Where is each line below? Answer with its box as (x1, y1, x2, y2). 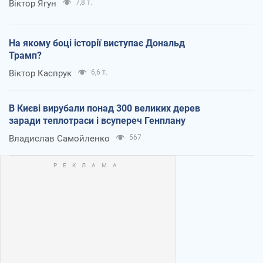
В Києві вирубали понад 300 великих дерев (9, 102, 200, 114)
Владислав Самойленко (9, 133, 110, 144)
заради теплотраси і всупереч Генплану (9, 114, 186, 126)
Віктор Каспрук (9, 68, 72, 79)
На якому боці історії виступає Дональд (9, 37, 185, 49)
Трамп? (9, 49, 42, 61)
